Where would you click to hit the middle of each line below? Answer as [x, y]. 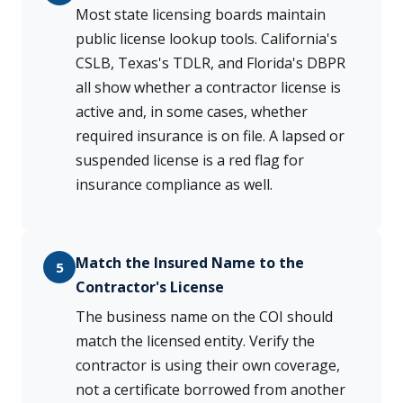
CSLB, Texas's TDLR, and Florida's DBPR [210, 63]
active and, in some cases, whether [192, 112]
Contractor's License [150, 287]
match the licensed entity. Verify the [195, 341]
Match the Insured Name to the [190, 263]
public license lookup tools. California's [206, 39]
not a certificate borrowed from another [210, 390]
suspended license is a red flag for [190, 161]
